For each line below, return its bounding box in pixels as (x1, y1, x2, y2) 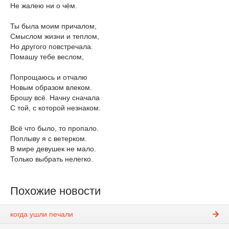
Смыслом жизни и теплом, (10, 32, 99, 40)
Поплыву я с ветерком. (10, 134, 87, 143)
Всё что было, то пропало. (10, 124, 99, 132)
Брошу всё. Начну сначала (10, 94, 100, 102)
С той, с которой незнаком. (10, 104, 101, 112)
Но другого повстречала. (10, 42, 93, 51)
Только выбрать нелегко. (10, 155, 93, 163)
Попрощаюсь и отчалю (10, 73, 87, 81)
